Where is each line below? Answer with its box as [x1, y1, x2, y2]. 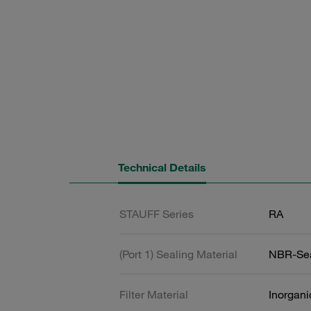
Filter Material [119, 287, 188, 301]
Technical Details [118, 160, 206, 174]
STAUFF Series [119, 207, 194, 221]
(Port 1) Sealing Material [119, 247, 237, 261]
